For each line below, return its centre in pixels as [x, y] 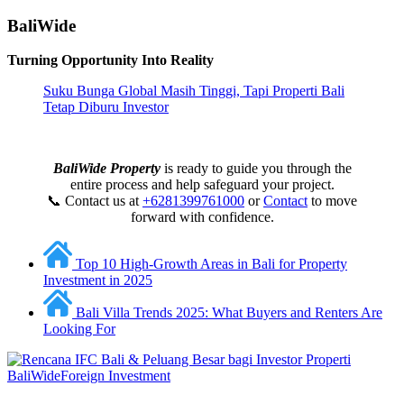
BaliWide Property [106, 169]
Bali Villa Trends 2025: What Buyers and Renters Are [229, 313]
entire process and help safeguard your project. [202, 185]
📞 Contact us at [95, 201]
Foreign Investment [115, 376]
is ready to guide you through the [256, 169]
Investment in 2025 [98, 280]
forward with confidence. [202, 217]
